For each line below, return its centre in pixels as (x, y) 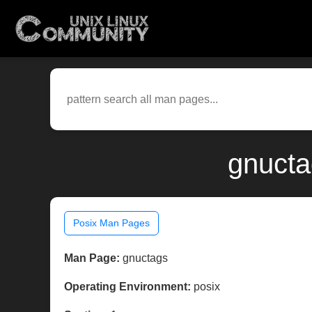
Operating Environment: (127, 287)
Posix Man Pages (111, 223)
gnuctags (144, 258)
